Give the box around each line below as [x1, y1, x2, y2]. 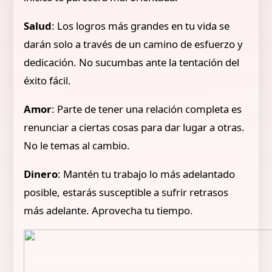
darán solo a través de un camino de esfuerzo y [24, 36, 243, 51]
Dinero [24, 166, 58, 181]
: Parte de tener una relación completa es [52, 101, 242, 116]
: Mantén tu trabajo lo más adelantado [58, 166, 236, 181]
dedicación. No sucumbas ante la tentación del [24, 55, 240, 69]
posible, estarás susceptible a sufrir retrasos [24, 185, 229, 199]
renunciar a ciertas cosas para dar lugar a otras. [24, 120, 245, 134]
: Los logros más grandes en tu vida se [52, 18, 230, 33]
